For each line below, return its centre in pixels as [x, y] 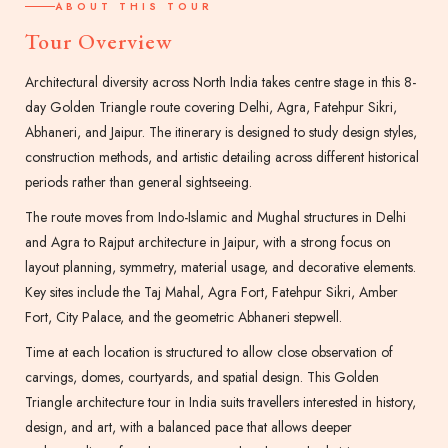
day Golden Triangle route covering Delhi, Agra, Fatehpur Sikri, [211, 107]
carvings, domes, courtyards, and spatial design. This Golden [202, 377]
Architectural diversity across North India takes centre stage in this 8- [220, 82]
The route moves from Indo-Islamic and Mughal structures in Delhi [215, 217]
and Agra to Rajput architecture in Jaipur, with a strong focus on [208, 242]
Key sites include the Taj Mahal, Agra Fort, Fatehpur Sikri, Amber [211, 292]
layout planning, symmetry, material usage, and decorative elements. [220, 267]
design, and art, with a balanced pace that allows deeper [188, 427]
